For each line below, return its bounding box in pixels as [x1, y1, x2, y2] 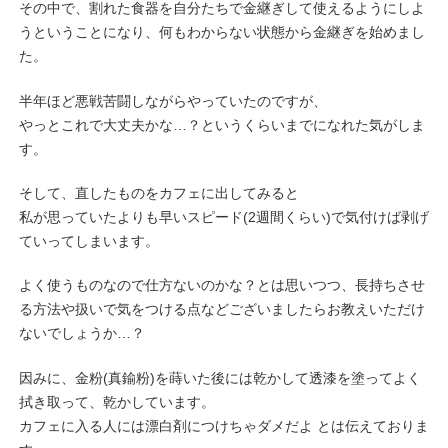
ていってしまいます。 [19, 234, 159, 250]
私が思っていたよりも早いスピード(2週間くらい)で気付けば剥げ [19, 210, 429, 226]
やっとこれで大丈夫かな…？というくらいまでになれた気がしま [19, 117, 425, 133]
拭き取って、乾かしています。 [19, 394, 215, 410]
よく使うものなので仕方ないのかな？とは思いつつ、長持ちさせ [19, 278, 425, 294]
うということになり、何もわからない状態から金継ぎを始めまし [19, 25, 425, 41]
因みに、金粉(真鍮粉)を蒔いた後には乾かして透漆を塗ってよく [19, 370, 421, 386]
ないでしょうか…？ [19, 326, 145, 342]
